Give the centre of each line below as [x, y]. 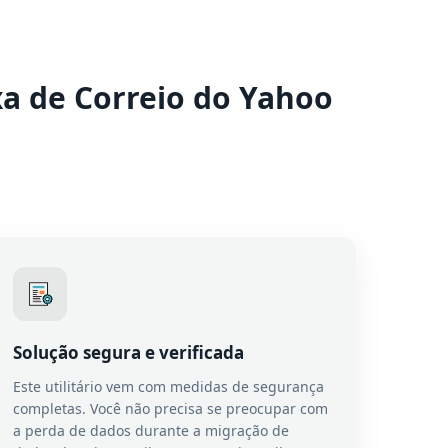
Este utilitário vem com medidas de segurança [168, 386]
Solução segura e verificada [128, 352]
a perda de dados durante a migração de [150, 430]
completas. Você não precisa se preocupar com [170, 408]
